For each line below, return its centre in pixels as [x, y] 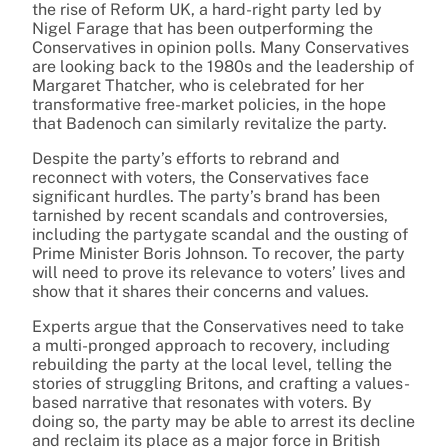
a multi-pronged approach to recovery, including [211, 345]
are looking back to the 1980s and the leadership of [223, 66]
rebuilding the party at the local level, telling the [212, 364]
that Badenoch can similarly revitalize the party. [209, 123]
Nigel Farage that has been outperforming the [202, 28]
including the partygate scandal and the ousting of [220, 234]
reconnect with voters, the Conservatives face [200, 177]
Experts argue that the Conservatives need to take [218, 326]
